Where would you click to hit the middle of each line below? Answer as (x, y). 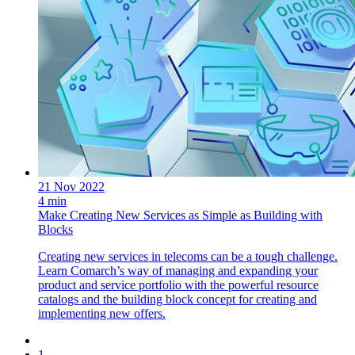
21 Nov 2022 (71, 187)
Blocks (55, 229)
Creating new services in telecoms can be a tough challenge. (188, 256)
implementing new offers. (102, 313)
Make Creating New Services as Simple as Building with (180, 215)
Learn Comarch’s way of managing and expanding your (178, 271)
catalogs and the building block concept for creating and (177, 299)
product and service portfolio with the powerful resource (178, 285)
